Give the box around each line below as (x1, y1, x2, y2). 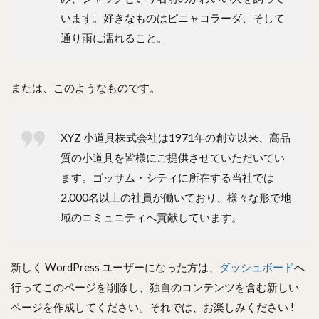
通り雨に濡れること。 (61, 31, 167, 44)
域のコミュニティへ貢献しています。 (61, 210, 242, 224)
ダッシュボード (219, 260, 294, 273)
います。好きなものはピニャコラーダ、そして (61, 11, 285, 24)
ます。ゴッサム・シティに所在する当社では (61, 170, 274, 184)
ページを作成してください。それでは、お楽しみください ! (11, 300, 294, 313)
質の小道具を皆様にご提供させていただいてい (61, 150, 285, 164)
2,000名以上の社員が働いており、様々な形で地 (61, 190, 291, 204)
